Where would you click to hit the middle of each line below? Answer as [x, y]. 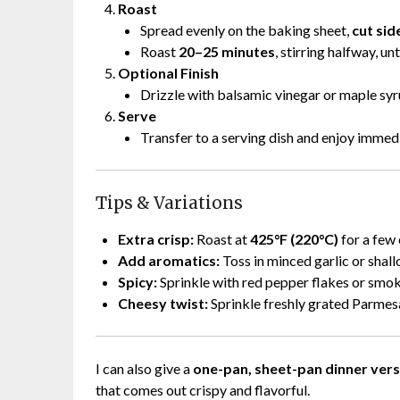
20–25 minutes [227, 51]
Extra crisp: [156, 238]
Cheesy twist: [163, 303]
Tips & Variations [169, 203]
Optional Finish [168, 72]
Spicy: [137, 281]
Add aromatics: [169, 260]
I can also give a [144, 368]
